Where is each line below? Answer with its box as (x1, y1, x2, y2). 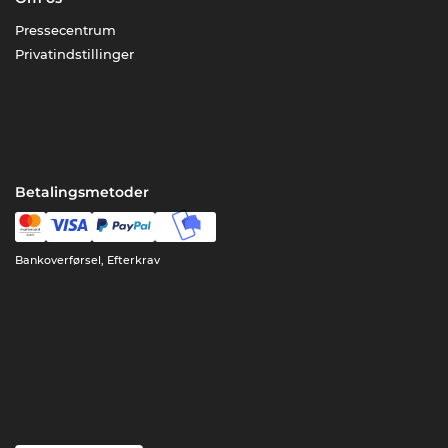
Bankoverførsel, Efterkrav (15, 253, 161, 268)
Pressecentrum (15, 22, 117, 39)
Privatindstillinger (15, 46, 135, 63)
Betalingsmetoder (15, 183, 150, 202)
